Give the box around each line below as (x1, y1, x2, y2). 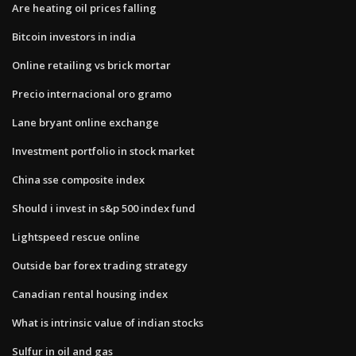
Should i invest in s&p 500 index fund (12, 200, 195, 215)
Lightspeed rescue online (12, 229, 140, 244)
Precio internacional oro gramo (12, 86, 172, 101)
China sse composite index (12, 172, 145, 187)
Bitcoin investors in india (12, 29, 136, 44)
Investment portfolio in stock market (12, 143, 195, 158)
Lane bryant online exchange (12, 114, 159, 130)
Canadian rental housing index (12, 286, 168, 301)
